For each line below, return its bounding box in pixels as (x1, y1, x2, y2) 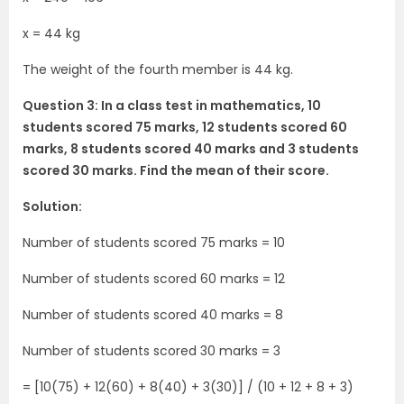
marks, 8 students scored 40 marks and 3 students (23, 140, 359, 158)
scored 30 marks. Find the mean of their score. (23, 161, 329, 179)
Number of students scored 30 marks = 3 (23, 342, 280, 360)
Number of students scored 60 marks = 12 (23, 270, 285, 288)
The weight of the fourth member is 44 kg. (23, 60, 293, 78)
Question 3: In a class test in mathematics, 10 (23, 96, 321, 115)
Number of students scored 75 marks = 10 (23, 234, 285, 252)
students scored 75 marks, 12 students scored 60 (23, 118, 347, 136)
